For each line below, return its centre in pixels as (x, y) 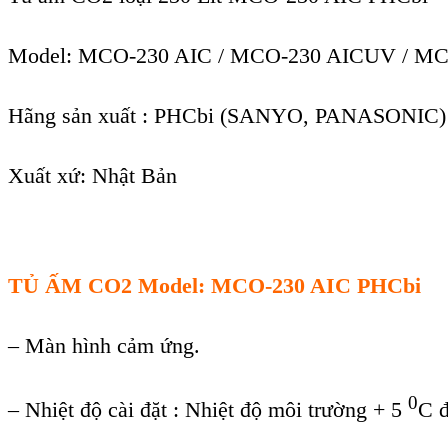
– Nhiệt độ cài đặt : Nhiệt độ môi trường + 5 (208, 410)
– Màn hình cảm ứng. (104, 345)
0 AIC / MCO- (223, 55)
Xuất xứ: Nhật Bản (92, 175)
